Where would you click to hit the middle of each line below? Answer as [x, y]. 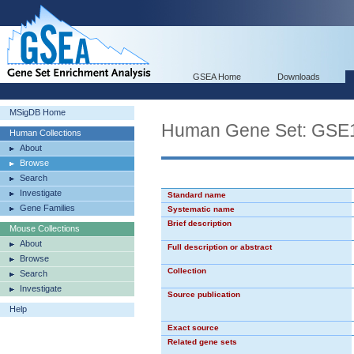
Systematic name [201, 209]
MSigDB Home [38, 112]
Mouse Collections [45, 228]
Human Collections [45, 133]
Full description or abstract [220, 247]
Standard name [197, 195]
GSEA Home [217, 77]
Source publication [204, 294]
